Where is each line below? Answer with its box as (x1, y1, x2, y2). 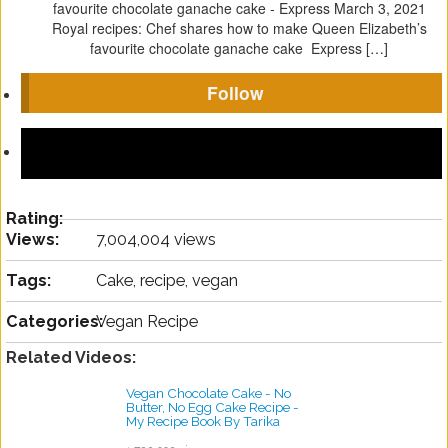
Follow (207, 80, 264, 106)
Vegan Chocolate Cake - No (126, 384, 291, 401)
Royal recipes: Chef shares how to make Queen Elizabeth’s (51, 18, 427, 39)
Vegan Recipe (96, 311, 198, 331)
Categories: (6, 311, 103, 331)
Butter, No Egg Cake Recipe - (126, 398, 299, 415)
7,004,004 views (96, 229, 216, 249)
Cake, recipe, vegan (96, 270, 238, 290)
